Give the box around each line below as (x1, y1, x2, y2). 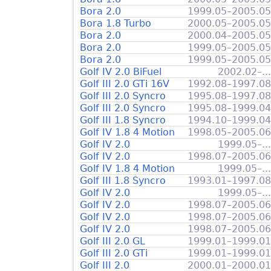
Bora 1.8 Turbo (80, 17, 151, 29)
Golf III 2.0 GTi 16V (80, 77, 169, 90)
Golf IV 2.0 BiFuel (80, 65, 162, 77)
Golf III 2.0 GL (80, 235, 145, 247)
